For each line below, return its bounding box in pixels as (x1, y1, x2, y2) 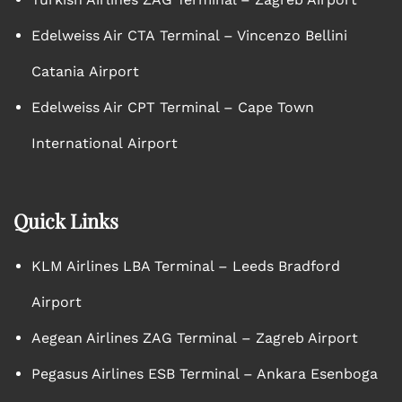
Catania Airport (31, 63, 139, 80)
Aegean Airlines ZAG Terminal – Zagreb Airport (31, 329, 358, 346)
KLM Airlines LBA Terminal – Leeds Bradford (31, 258, 340, 275)
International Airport (31, 135, 178, 152)
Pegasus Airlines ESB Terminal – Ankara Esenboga (31, 365, 378, 382)
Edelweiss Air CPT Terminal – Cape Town (31, 99, 314, 116)
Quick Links (13, 207, 118, 234)
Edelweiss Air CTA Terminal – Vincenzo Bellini (31, 27, 347, 44)
